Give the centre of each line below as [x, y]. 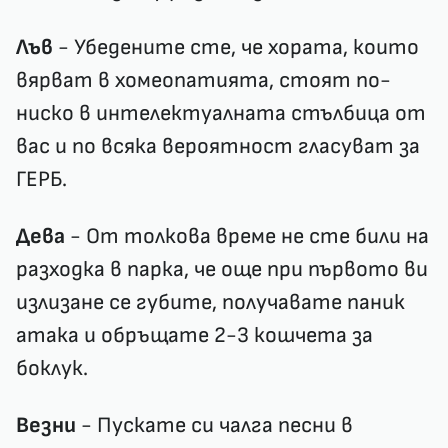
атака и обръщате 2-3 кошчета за [194, 336]
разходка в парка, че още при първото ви [222, 270]
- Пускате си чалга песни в [214, 426]
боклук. [52, 369]
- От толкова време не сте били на [247, 237]
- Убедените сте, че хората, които [236, 48]
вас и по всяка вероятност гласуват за [218, 147]
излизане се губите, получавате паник [210, 303]
